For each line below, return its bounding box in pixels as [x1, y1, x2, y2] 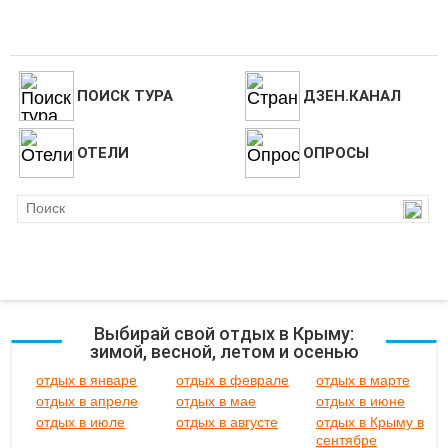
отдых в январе [36, 372, 137, 388]
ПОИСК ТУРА [76, 87, 173, 105]
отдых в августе [175, 414, 278, 430]
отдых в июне [315, 393, 405, 409]
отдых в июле [36, 414, 125, 430]
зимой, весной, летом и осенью [89, 341, 359, 362]
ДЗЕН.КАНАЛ [302, 87, 401, 105]
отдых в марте [315, 372, 410, 388]
